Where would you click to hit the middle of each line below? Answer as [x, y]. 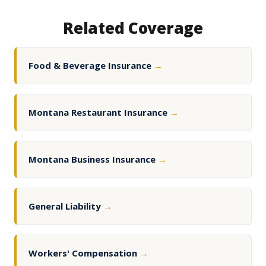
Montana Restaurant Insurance [99, 113]
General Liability [66, 206]
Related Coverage [133, 28]
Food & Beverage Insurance [91, 66]
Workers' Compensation [84, 253]
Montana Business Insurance [93, 159]
